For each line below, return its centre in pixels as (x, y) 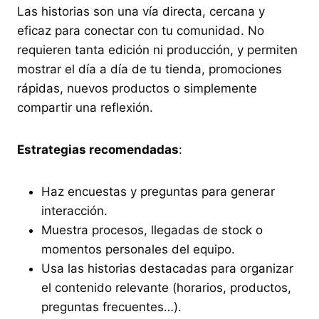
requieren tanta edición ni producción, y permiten (157, 49)
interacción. (74, 210)
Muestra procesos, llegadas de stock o (152, 230)
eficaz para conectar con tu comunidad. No (141, 30)
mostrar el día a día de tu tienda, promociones (150, 69)
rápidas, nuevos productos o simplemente (137, 88)
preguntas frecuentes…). (111, 307)
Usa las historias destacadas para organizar (167, 268)
